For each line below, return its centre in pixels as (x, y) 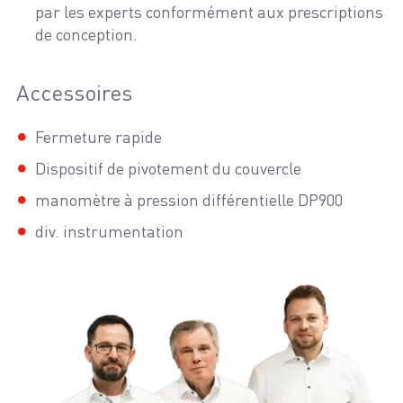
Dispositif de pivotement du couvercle (168, 168)
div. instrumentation (109, 231)
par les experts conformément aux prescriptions (209, 12)
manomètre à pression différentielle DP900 (189, 200)
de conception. (86, 34)
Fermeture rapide (99, 137)
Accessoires (74, 92)
